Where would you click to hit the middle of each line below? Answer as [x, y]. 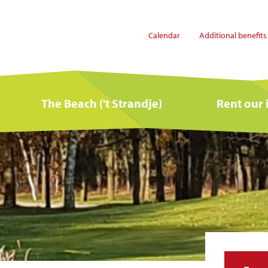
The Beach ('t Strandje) [102, 103]
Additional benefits [233, 35]
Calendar [164, 35]
